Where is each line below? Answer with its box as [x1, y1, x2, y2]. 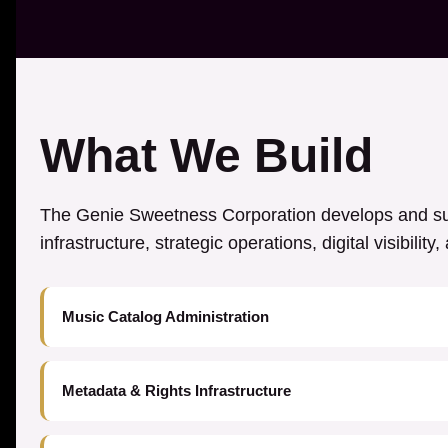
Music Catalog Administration [62, 308, 269, 325]
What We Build [40, 129, 373, 182]
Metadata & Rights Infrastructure [62, 382, 291, 399]
